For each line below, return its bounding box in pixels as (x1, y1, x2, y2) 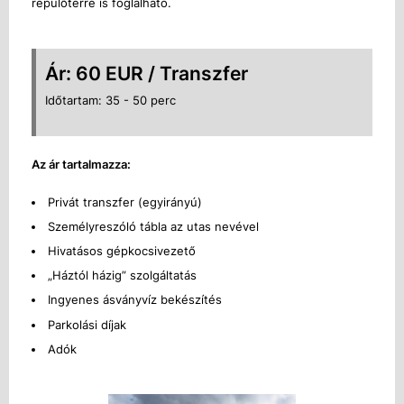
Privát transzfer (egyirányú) (48, 194, 202, 209)
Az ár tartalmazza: (32, 157, 131, 172)
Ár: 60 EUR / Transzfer (45, 61, 248, 85)
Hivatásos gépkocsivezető (48, 243, 196, 258)
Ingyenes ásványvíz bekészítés (48, 292, 222, 308)
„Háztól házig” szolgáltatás (48, 268, 197, 283)
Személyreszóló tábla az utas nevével (48, 218, 259, 234)
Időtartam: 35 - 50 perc (45, 92, 176, 107)
